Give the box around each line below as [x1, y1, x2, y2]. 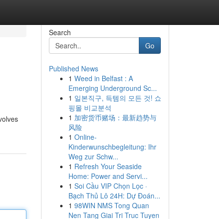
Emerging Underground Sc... [68, 83, 157, 93]
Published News [48, 64, 98, 73]
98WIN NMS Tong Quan [74, 200, 149, 210]
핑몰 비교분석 [68, 103, 111, 112]
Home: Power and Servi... [68, 171, 148, 181]
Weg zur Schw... [68, 152, 118, 161]
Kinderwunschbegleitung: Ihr [68, 142, 156, 152]
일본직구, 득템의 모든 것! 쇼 [74, 93, 161, 103]
